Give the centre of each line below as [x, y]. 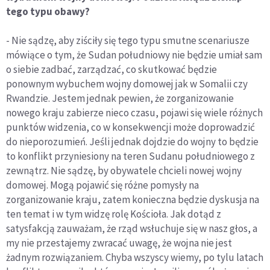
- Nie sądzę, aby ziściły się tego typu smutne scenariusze [128, 41]
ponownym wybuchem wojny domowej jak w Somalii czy [127, 84]
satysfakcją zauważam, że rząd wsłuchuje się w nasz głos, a [132, 229]
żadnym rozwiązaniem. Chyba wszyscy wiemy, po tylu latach [135, 258]
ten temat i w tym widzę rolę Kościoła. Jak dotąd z [114, 214]
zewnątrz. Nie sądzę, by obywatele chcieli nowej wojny [124, 171]
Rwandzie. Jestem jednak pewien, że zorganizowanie [120, 99]
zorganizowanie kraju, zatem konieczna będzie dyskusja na [133, 200]
